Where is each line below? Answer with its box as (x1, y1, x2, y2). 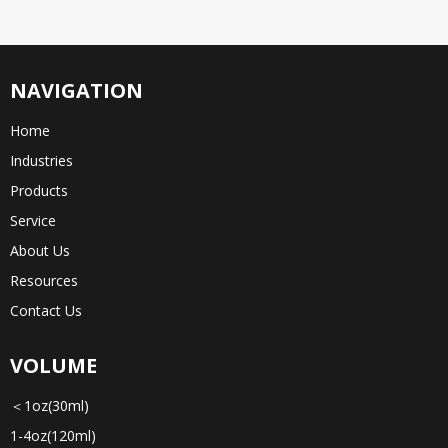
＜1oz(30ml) (10, 396, 89, 416)
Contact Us (10, 301, 82, 321)
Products (10, 181, 68, 201)
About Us (10, 241, 70, 261)
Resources (10, 271, 78, 291)
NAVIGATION (10, 77, 143, 105)
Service (10, 211, 56, 231)
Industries (10, 151, 73, 171)
